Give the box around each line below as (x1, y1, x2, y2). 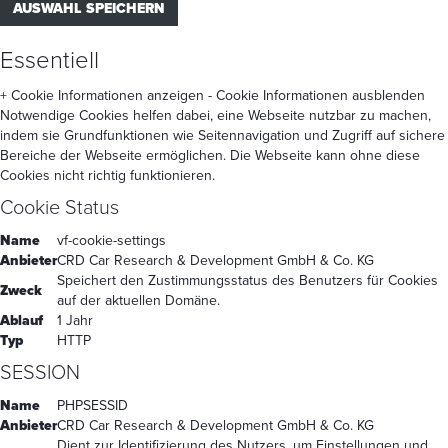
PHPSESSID (57, 396, 128, 414)
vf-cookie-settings (57, 231, 166, 249)
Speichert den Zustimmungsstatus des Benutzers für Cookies (57, 271, 438, 289)
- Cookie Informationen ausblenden (208, 86, 425, 104)
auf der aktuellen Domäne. (57, 291, 220, 309)
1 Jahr (57, 311, 93, 329)
